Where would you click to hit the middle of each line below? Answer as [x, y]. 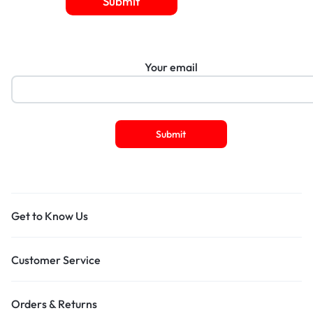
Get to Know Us [50, 216]
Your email [171, 67]
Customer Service [56, 260]
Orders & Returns [54, 304]
